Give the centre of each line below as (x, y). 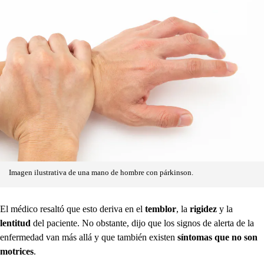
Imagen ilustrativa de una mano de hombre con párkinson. (101, 172)
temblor (161, 209)
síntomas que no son (217, 237)
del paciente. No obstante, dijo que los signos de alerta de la (143, 223)
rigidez (204, 209)
